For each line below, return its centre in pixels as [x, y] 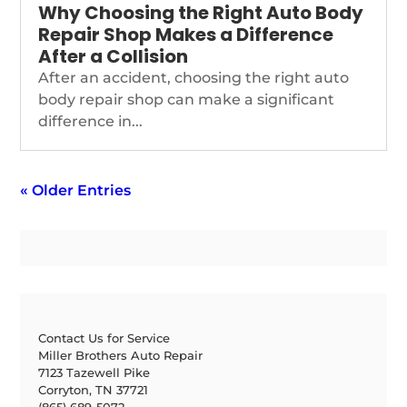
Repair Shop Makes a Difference [186, 34]
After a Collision [114, 56]
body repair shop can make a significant [187, 99]
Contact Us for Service [104, 338]
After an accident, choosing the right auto [194, 77]
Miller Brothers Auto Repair [121, 355]
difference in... [91, 121]
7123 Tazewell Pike [94, 372]
